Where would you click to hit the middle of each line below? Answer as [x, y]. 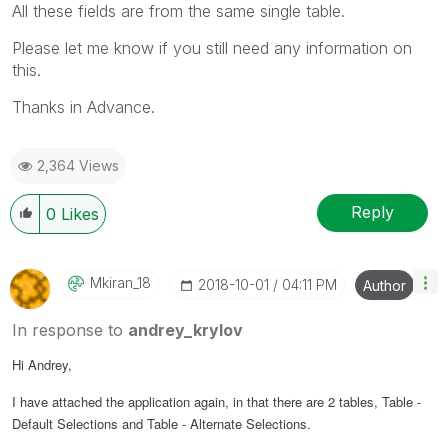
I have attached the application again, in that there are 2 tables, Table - [216, 401]
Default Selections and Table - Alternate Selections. [161, 423]
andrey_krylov [185, 329]
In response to [70, 329]
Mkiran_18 [120, 282]
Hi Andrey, [42, 364]
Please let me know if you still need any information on [212, 47]
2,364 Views [78, 165]
